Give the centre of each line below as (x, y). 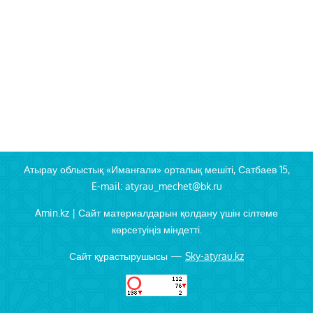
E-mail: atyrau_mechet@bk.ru (156, 187)
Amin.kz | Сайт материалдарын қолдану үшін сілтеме (156, 213)
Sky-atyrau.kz (214, 256)
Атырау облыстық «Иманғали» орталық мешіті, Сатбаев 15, (156, 170)
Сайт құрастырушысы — (127, 256)
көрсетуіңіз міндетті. (156, 230)
